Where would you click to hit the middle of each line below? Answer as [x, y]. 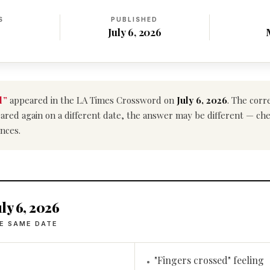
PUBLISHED [135, 19]
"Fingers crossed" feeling [209, 260]
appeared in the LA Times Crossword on [92, 100]
